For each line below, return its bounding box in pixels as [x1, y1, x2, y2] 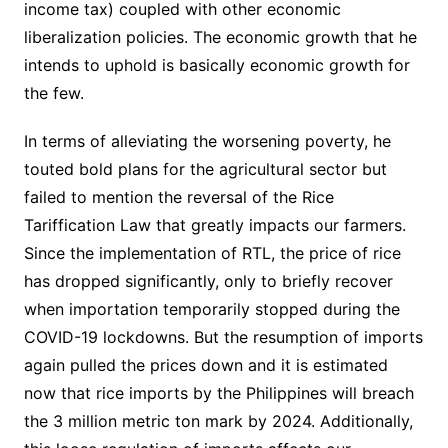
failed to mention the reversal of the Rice [23, 186, 334, 207]
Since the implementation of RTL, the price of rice [23, 242, 401, 263]
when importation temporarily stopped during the [23, 298, 400, 319]
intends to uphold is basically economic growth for [23, 54, 410, 75]
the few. [23, 82, 84, 103]
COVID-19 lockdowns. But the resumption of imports [23, 326, 423, 347]
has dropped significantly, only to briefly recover [23, 270, 393, 291]
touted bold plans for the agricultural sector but [23, 158, 387, 179]
